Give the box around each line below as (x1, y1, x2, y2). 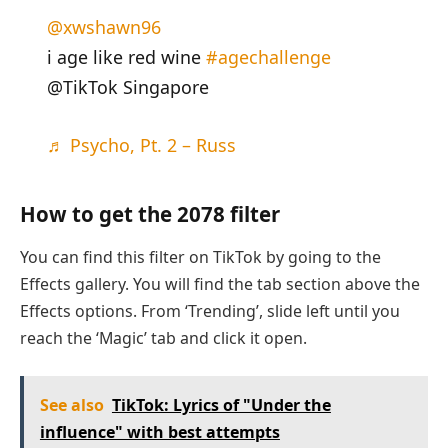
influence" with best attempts (39, 421, 280, 444)
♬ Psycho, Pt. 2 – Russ (46, 132, 236, 157)
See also (39, 394, 104, 417)
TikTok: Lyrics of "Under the (111, 394, 331, 417)
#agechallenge (205, 45, 331, 70)
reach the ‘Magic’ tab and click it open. (20, 326, 307, 349)
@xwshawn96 (46, 15, 161, 40)
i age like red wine (46, 45, 206, 70)
